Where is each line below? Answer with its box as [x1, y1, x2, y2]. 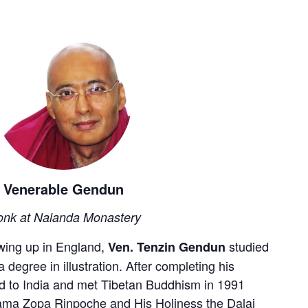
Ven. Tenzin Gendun [108, 237, 225, 256]
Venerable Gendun [3, 178, 124, 199]
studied [225, 236, 269, 255]
